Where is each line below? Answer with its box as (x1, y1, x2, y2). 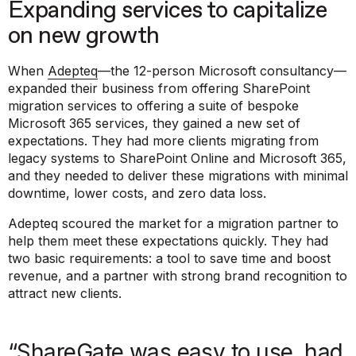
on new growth (8, 25, 160, 48)
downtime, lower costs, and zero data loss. (8, 185, 266, 202)
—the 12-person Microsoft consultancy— (98, 63, 346, 79)
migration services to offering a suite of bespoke (8, 98, 299, 114)
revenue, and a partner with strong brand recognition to (8, 268, 347, 284)
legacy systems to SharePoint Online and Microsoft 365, (8, 150, 346, 167)
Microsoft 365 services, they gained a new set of (8, 115, 300, 132)
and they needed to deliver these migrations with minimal (8, 168, 348, 184)
